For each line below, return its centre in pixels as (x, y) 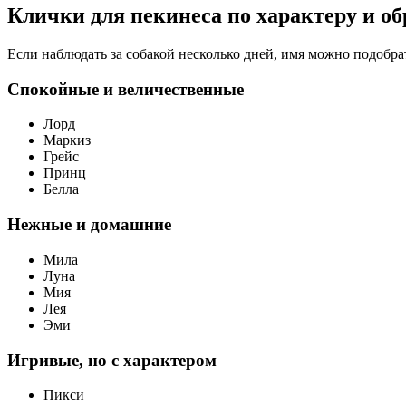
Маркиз (67, 140)
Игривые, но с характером (112, 360)
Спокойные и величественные (126, 89)
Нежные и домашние (89, 225)
